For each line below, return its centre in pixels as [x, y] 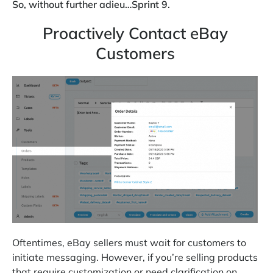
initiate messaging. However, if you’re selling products [135, 257]
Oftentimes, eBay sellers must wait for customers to [129, 243]
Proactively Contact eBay [135, 33]
